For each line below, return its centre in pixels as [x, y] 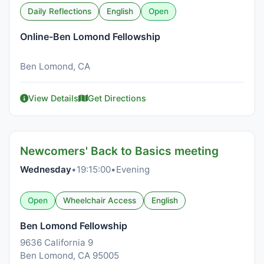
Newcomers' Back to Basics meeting [119, 151]
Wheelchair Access [100, 200]
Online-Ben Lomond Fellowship [90, 37]
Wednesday [46, 169]
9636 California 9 [57, 242]
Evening [133, 169]
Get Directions [117, 98]
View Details [53, 98]
